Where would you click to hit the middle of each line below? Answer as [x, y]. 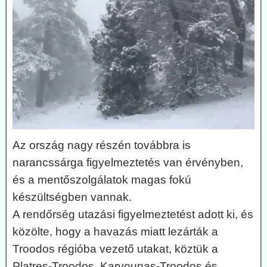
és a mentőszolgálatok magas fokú [102, 179]
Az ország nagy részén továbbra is [102, 145]
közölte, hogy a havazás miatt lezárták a [115, 231]
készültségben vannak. [72, 197]
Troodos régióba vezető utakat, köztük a [115, 249]
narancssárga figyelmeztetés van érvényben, [128, 162]
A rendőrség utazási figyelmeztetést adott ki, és [133, 214]
